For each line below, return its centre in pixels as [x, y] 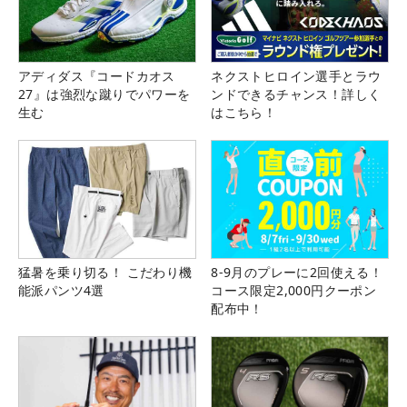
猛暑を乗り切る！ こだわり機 [105, 273]
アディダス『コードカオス [97, 75]
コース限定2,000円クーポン [294, 291]
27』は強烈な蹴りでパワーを [104, 94]
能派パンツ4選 [61, 291]
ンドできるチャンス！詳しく [296, 94]
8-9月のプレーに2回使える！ [297, 273]
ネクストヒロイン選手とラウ [296, 75]
